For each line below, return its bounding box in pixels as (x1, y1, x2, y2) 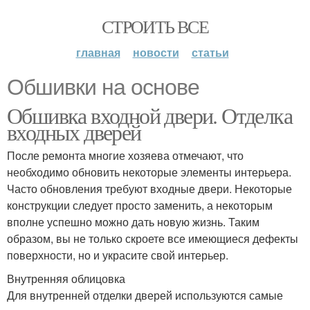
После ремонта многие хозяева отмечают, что (7, 147, 244, 163)
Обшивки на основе (7, 75, 199, 100)
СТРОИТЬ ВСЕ (101, 15, 209, 38)
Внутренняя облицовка (7, 271, 125, 286)
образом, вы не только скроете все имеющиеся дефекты (7, 230, 298, 246)
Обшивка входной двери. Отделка (7, 100, 292, 130)
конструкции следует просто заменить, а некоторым (7, 197, 273, 213)
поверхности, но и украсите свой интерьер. (7, 247, 228, 263)
